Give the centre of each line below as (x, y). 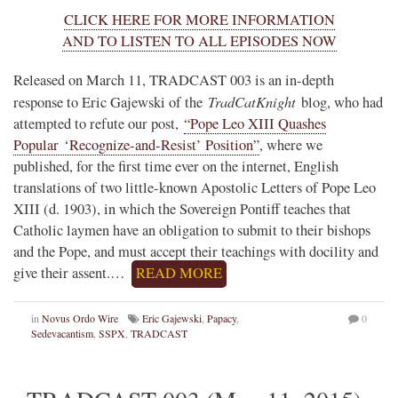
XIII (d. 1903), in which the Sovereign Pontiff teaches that (182, 209)
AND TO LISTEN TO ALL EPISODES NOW (199, 41)
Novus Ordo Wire (80, 318)
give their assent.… (71, 273)
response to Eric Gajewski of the (111, 103)
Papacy (222, 318)
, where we (291, 145)
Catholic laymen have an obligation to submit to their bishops (192, 231)
